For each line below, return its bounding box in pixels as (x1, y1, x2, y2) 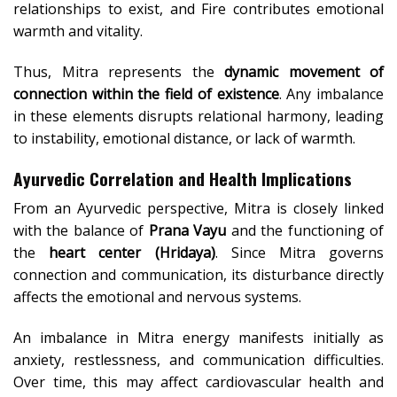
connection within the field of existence (13, 83, 279, 104)
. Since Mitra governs (214, 243, 385, 263)
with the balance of (13, 221, 149, 241)
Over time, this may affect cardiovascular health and (13, 371, 384, 392)
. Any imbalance (278, 83, 385, 104)
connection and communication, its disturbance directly (13, 265, 384, 285)
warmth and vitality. (13, 20, 143, 41)
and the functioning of (226, 221, 385, 241)
